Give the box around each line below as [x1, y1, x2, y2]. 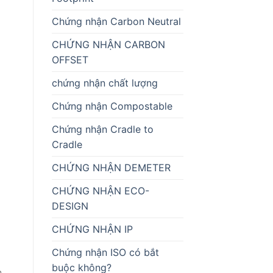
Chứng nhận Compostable [51, 99, 172, 112]
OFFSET [51, 53, 88, 66]
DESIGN [51, 199, 88, 212]
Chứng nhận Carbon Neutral [51, 15, 181, 27]
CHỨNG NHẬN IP [51, 222, 133, 235]
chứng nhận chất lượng [51, 76, 158, 89]
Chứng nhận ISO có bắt [51, 246, 159, 258]
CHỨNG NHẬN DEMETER [51, 161, 171, 174]
